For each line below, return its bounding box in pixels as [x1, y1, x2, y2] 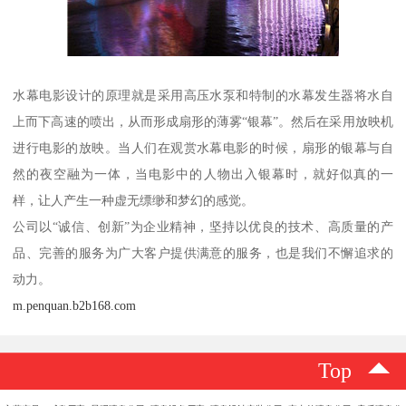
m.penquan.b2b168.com [13, 297, 137, 313]
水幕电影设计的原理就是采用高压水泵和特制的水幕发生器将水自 [13, 87, 393, 102]
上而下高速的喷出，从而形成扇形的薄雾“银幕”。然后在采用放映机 [13, 113, 393, 129]
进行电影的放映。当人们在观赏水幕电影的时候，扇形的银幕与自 [13, 140, 393, 155]
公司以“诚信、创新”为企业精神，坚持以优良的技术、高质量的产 [13, 218, 393, 234]
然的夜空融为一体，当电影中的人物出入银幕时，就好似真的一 [13, 166, 393, 181]
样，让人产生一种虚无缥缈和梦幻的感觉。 [13, 192, 255, 208]
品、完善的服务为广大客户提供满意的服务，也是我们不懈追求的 [13, 245, 393, 260]
